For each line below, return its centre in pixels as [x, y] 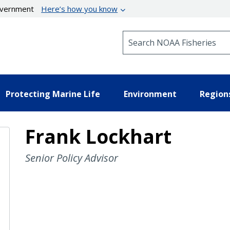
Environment [150, 94]
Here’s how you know [80, 9]
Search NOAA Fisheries [164, 35]
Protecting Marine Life [53, 94]
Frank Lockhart [98, 136]
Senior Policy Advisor [71, 158]
